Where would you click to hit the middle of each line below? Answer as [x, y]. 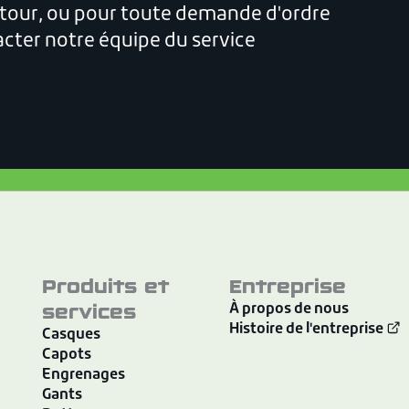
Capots [67, 355]
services [89, 311]
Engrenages [84, 375]
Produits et [106, 286]
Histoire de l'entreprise [307, 330]
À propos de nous [288, 309]
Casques [72, 335]
